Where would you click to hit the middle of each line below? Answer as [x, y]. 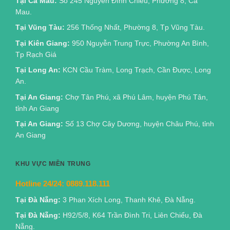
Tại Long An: [38, 70]
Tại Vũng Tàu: [40, 27]
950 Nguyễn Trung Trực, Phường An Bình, [139, 43]
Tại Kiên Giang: [43, 43]
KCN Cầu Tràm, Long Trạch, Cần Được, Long [136, 70]
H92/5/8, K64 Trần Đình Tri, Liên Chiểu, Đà [132, 215]
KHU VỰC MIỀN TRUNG [53, 164]
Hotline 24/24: [41, 183]
